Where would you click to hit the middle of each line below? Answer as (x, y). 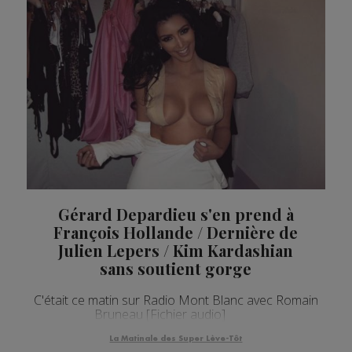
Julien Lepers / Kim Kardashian (176, 251)
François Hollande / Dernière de (176, 233)
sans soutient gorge (176, 269)
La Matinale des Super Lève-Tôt (176, 339)
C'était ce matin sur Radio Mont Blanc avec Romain (176, 301)
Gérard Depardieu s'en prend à (176, 214)
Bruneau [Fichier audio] (176, 315)
